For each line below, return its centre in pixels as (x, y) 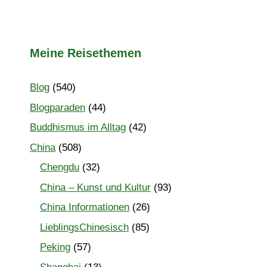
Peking (55, 247)
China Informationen (85, 207)
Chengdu (60, 167)
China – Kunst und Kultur (95, 187)
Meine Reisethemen (86, 53)
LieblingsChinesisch (84, 227)
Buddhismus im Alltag (78, 128)
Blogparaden (58, 107)
